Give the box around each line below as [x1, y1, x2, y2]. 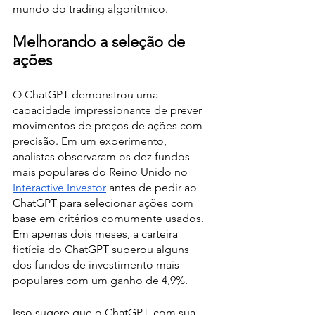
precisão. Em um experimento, [13, 134, 169, 148]
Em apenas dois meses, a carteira [13, 227, 181, 240]
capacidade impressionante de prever [13, 103, 205, 117]
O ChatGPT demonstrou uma [13, 88, 161, 101]
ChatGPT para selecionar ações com [13, 196, 196, 210]
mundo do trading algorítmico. [13, 2, 168, 15]
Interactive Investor [13, 181, 106, 194]
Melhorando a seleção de [13, 32, 189, 51]
